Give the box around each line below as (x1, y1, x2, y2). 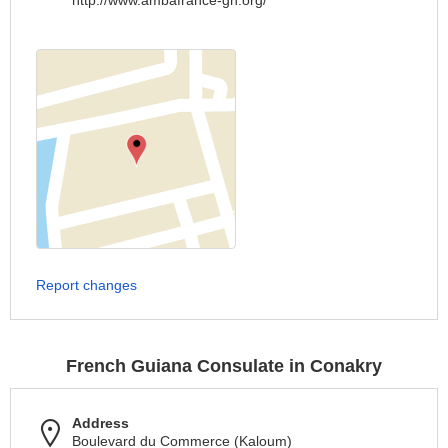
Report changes (36, 277, 137, 293)
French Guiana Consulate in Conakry (66, 356, 382, 376)
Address (72, 415, 129, 431)
